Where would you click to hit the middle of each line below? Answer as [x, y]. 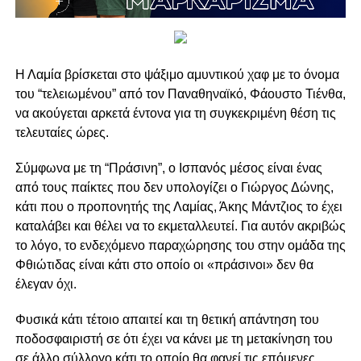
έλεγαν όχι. [46, 284]
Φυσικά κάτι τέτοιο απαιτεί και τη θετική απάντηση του [167, 320]
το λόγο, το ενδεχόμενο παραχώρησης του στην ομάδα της [180, 246]
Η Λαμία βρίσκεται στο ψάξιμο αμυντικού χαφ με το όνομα [177, 75]
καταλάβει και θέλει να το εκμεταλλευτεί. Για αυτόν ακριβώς [180, 226]
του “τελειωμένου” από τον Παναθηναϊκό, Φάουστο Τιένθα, [180, 94]
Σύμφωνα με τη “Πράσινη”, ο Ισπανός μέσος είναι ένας [168, 168]
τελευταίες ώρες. [62, 133]
